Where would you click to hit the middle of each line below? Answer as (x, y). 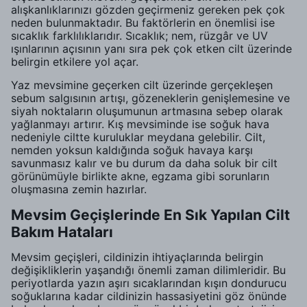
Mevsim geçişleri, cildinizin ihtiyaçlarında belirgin (137, 257)
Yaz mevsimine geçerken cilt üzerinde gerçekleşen (142, 85)
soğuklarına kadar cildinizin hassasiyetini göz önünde (149, 296)
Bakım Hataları (62, 232)
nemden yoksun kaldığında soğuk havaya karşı (132, 150)
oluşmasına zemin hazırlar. (79, 189)
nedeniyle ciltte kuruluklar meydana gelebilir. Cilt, (138, 137)
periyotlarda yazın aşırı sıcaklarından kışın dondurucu (149, 283)
